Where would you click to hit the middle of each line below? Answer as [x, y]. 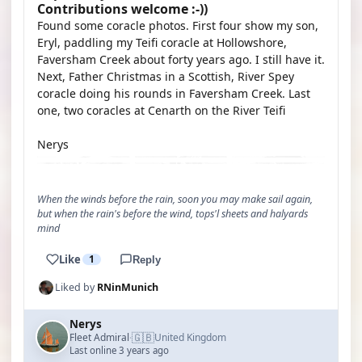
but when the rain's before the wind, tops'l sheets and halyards [173, 214]
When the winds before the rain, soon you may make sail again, [175, 199]
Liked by [76, 287]
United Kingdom [190, 337]
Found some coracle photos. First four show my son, [178, 25]
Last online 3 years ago [119, 350]
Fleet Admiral [99, 337]
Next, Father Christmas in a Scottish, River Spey [166, 76]
